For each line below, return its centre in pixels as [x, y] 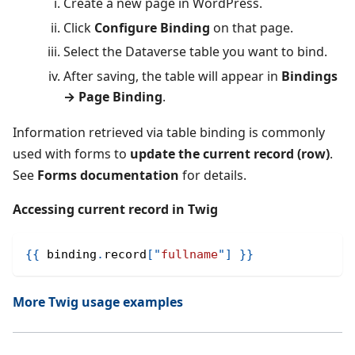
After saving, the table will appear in [172, 76]
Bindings [309, 76]
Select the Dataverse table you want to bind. [195, 52]
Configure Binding [152, 27]
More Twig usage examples [98, 302]
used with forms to [71, 154]
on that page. [252, 27]
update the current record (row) [230, 154]
